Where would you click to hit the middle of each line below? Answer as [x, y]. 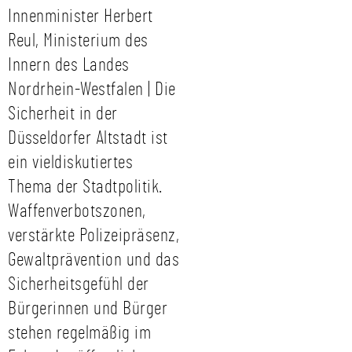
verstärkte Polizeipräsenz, [93, 236]
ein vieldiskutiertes [70, 163]
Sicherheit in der [63, 114]
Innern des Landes [69, 65]
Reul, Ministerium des [78, 41]
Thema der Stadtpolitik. [85, 187]
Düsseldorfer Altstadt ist [88, 138]
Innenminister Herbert [81, 16]
